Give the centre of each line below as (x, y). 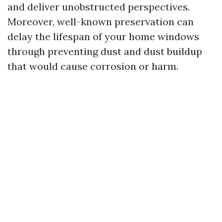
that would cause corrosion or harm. (93, 66)
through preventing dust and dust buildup (105, 51)
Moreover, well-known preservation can (101, 22)
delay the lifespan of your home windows (103, 36)
